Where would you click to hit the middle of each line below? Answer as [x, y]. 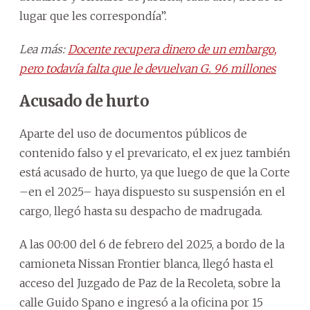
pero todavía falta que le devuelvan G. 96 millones [148, 69]
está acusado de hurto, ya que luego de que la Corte [155, 173]
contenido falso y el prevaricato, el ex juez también [155, 153]
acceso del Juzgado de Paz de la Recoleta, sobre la [150, 283]
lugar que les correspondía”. [93, 16]
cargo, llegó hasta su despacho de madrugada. [141, 211]
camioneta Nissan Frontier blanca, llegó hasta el [146, 264]
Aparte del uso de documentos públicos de [133, 134]
